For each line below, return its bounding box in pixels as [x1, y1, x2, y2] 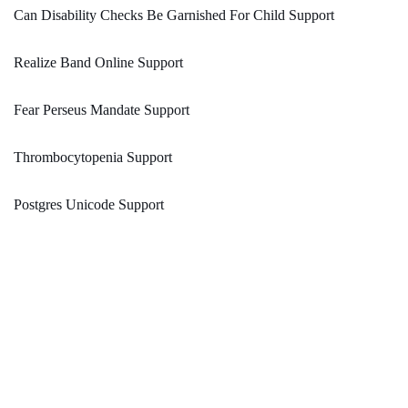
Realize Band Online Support [14, 55, 183, 71]
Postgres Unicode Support [14, 197, 164, 213]
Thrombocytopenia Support [14, 149, 172, 166]
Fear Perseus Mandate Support [14, 102, 189, 118]
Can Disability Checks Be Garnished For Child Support [14, 7, 334, 24]
